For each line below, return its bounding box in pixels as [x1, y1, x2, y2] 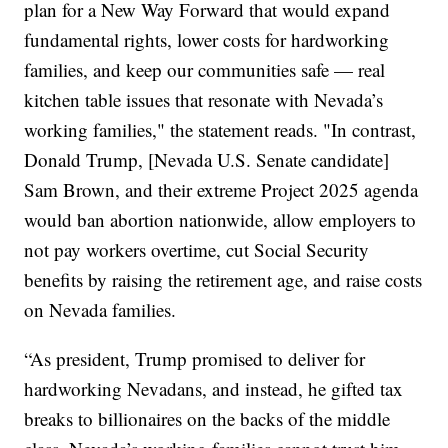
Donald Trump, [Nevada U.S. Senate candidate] [24, 146, 390, 172]
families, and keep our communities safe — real [24, 56, 386, 82]
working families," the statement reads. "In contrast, [24, 116, 417, 142]
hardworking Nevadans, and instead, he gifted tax [24, 375, 404, 401]
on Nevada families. [24, 296, 177, 322]
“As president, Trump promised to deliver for [24, 345, 366, 371]
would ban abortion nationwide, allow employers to [24, 206, 417, 232]
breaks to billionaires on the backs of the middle [24, 405, 391, 431]
